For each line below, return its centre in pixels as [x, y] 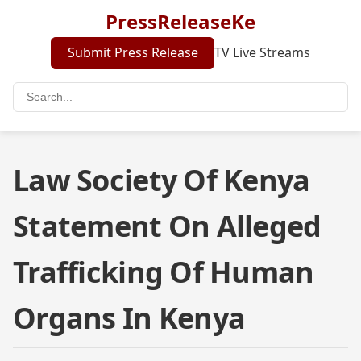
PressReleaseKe [180, 21]
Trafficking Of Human [164, 272]
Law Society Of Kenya [162, 180]
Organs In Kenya [129, 317]
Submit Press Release [133, 53]
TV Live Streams [262, 53]
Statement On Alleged [167, 226]
